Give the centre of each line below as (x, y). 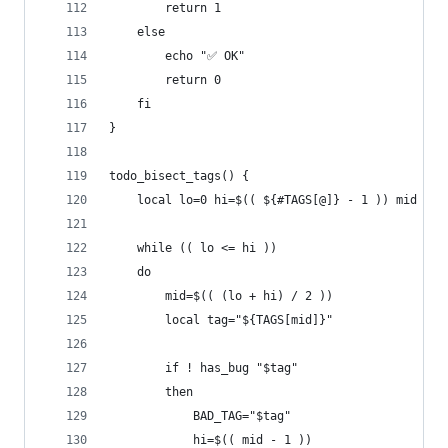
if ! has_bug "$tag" (203, 368)
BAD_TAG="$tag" (200, 416)
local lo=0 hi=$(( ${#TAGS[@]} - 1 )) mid (263, 200)
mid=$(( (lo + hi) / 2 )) (221, 296)
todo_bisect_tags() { (179, 176)
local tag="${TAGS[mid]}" (221, 320)
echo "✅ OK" (177, 56)
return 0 (165, 80)
